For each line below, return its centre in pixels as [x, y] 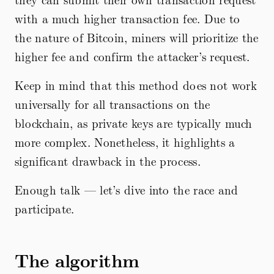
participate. [45, 208]
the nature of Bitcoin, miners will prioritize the [137, 37]
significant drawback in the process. [108, 161]
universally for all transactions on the [113, 104]
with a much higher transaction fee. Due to [128, 18]
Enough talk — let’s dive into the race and [127, 189]
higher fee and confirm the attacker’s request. [132, 56]
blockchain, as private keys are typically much [134, 123]
